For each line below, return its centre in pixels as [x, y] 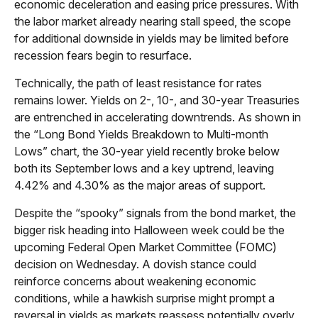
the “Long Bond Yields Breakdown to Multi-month [141, 134]
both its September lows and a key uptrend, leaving [144, 168]
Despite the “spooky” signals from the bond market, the [155, 213]
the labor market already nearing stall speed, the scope [153, 21]
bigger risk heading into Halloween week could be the [149, 230]
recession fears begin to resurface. [103, 55]
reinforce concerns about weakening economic [135, 281]
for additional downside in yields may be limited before [152, 38]
